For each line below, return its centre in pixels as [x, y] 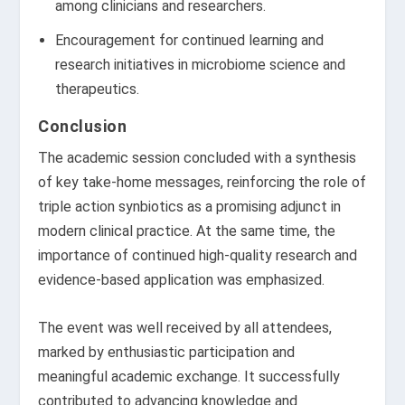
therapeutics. [97, 89]
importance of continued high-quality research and [198, 256]
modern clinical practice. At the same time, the [187, 231]
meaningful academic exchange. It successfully [189, 377]
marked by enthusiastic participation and [167, 352]
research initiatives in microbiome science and [200, 65]
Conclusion [83, 127]
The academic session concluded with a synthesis [198, 158]
